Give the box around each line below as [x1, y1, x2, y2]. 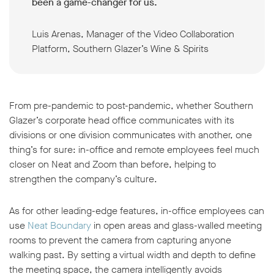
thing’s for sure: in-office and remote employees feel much [9, 143, 259, 157]
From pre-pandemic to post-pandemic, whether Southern [9, 99, 253, 113]
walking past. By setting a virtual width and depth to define [9, 248, 256, 262]
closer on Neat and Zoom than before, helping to [9, 158, 216, 171]
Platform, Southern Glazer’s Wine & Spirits [32, 42, 209, 56]
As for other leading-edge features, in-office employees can [9, 204, 264, 218]
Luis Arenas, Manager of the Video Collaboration [32, 28, 234, 41]
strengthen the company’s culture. [9, 172, 157, 186]
